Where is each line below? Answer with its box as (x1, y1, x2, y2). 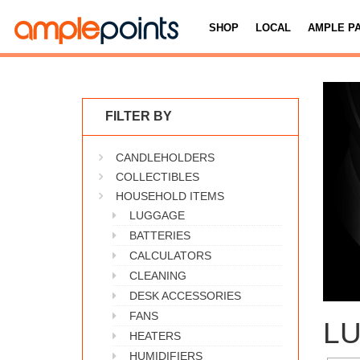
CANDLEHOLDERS (116, 151, 215, 164)
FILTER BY (105, 109, 172, 123)
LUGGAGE (129, 209, 185, 222)
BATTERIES (129, 229, 190, 242)
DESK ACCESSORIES (129, 289, 241, 302)
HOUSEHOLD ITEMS (116, 190, 224, 202)
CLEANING (129, 269, 186, 282)
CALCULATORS (129, 249, 211, 262)
